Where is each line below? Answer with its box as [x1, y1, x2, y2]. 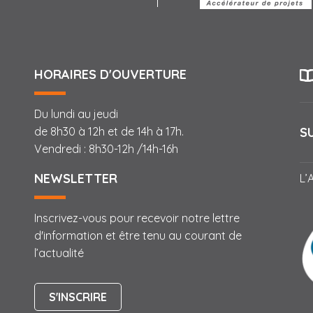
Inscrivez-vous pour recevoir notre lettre [34, 211, 240, 225]
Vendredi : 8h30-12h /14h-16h [34, 142, 178, 156]
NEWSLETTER [34, 170, 117, 187]
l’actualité [34, 246, 84, 260]
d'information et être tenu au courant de [34, 228, 242, 242]
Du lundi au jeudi [34, 107, 118, 121]
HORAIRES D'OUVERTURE [34, 66, 187, 82]
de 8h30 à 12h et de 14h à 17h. [34, 124, 184, 138]
